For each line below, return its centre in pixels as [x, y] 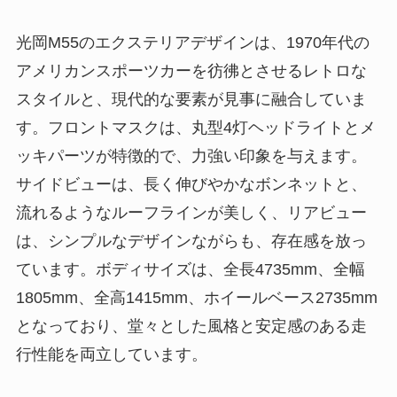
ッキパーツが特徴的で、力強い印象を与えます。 [191, 156]
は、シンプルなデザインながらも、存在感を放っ [191, 241]
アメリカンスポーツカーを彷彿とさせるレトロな [191, 71]
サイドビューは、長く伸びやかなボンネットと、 [191, 185]
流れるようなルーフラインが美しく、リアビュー [191, 213]
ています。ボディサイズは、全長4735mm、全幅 [190, 270]
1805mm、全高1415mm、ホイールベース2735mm [196, 298]
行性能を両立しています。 [111, 355]
